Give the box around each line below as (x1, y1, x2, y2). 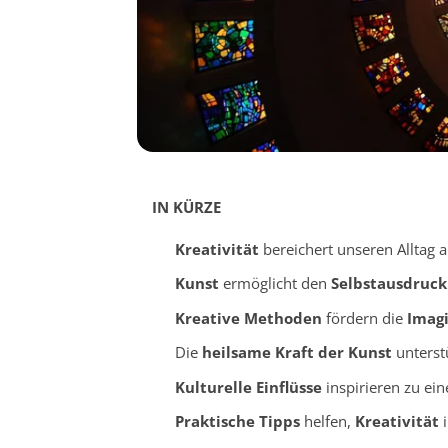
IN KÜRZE (152, 196, 221, 217)
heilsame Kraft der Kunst (201, 342, 392, 363)
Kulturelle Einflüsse (174, 376, 322, 397)
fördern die (321, 307, 407, 328)
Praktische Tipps (174, 411, 300, 432)
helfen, (299, 411, 355, 432)
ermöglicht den (218, 273, 331, 294)
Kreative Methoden (174, 307, 322, 328)
